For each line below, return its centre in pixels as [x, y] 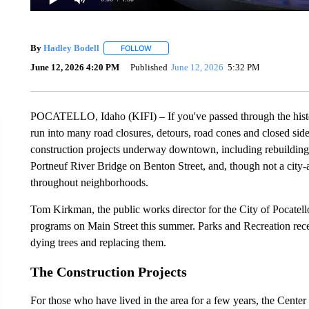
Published [149, 68]
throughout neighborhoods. [89, 182]
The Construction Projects [108, 271]
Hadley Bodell [71, 48]
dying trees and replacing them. [98, 242]
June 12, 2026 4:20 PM [74, 68]
